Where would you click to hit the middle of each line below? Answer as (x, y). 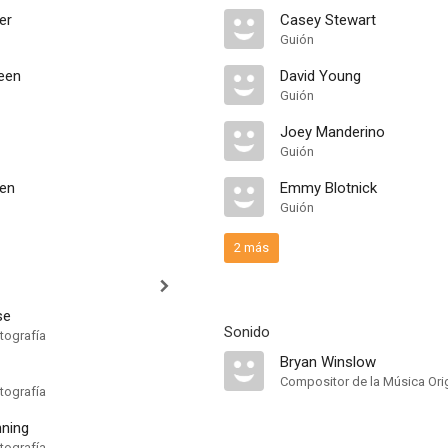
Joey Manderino (332, 132)
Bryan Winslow (328, 362)
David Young (320, 76)
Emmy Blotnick (328, 188)
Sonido (247, 332)
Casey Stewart (328, 20)
